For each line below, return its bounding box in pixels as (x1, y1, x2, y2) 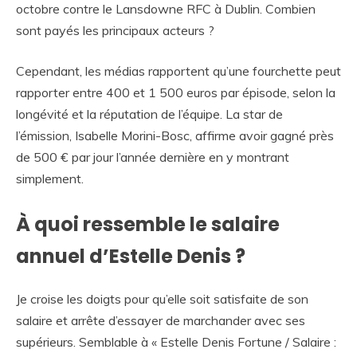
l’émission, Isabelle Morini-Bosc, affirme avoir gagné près (16, 127, 334, 143)
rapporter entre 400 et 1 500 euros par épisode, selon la (16, 84, 335, 100)
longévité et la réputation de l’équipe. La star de (16, 105, 283, 122)
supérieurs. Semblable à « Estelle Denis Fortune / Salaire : (16, 333, 336, 350)
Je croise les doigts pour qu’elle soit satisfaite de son (16, 290, 308, 307)
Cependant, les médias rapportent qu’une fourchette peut (16, 62, 341, 79)
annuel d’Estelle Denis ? (16, 242, 245, 269)
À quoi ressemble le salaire (16, 210, 280, 237)
